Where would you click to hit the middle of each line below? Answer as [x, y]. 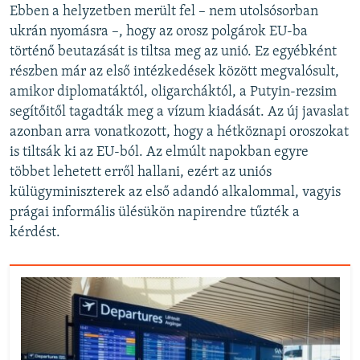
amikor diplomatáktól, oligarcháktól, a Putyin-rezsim [173, 92]
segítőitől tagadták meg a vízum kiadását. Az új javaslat [179, 112]
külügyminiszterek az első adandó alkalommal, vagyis [175, 193]
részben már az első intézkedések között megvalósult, [174, 72]
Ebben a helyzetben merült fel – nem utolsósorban [164, 12]
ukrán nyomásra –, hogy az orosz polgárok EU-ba [159, 32]
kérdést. [35, 233]
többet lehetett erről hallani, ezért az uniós [141, 173]
